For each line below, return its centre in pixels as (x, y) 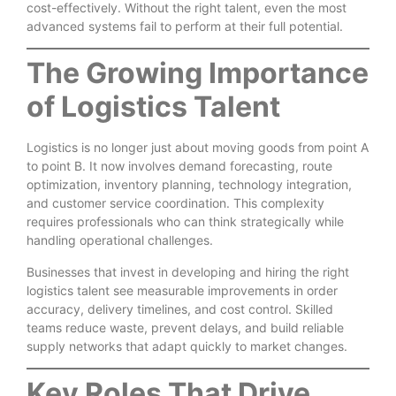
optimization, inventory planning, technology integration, (189, 185)
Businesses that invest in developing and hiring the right (188, 271)
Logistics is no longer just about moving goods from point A (198, 148)
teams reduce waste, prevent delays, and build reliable (185, 327)
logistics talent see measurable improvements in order (182, 290)
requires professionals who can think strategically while (185, 222)
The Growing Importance (198, 73)
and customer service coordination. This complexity (175, 203)
